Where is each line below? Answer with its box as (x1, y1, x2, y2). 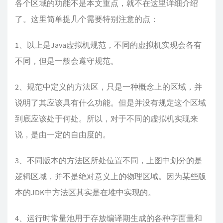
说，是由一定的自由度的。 (15, 129, 111, 139)
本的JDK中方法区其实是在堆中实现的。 (15, 187, 156, 197)
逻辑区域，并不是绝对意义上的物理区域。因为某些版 (15, 171, 206, 181)
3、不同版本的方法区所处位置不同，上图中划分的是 (15, 155, 202, 165)
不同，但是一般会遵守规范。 (15, 56, 118, 66)
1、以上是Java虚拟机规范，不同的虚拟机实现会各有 (15, 40, 202, 50)
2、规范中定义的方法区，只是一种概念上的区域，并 (15, 82, 202, 92)
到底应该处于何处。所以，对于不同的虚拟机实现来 (15, 113, 198, 123)
